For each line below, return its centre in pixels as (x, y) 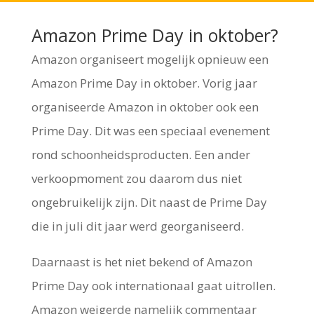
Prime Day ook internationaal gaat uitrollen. (153, 285)
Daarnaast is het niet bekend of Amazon (142, 261)
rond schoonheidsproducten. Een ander (141, 154)
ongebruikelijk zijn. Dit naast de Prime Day (149, 202)
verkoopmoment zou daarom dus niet (136, 178)
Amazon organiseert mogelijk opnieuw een (150, 59)
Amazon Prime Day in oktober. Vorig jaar (144, 83)
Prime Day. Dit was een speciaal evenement (150, 130)
